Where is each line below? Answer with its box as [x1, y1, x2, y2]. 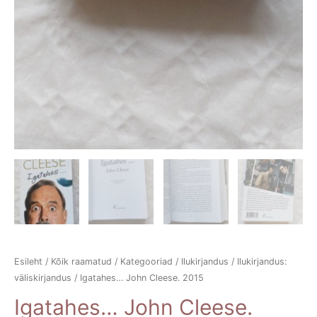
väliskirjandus [14, 272, 71, 283]
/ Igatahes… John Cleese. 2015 [71, 272, 204, 283]
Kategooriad [120, 255, 173, 267]
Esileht [14, 255, 42, 267]
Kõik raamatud [51, 255, 112, 267]
